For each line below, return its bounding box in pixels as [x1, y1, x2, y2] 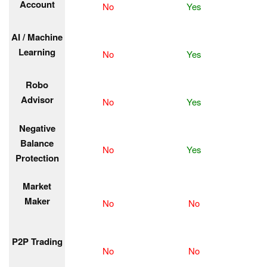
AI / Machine [11, 30, 63, 44]
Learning [18, 45, 55, 58]
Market [23, 179, 51, 193]
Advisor [20, 93, 54, 106]
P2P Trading [11, 235, 63, 248]
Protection [15, 151, 59, 164]
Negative [18, 122, 55, 135]
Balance [20, 136, 54, 150]
